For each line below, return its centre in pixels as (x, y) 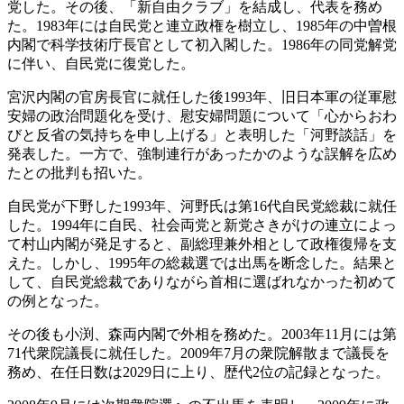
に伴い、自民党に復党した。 (101, 64)
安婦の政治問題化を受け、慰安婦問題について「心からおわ (202, 116)
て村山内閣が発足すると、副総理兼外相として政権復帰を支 (202, 244)
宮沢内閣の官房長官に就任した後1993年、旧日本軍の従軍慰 (202, 97)
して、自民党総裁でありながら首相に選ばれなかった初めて (202, 282)
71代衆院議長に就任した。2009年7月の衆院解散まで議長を (198, 353)
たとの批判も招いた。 (79, 173)
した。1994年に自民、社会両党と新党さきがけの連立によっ (202, 225)
